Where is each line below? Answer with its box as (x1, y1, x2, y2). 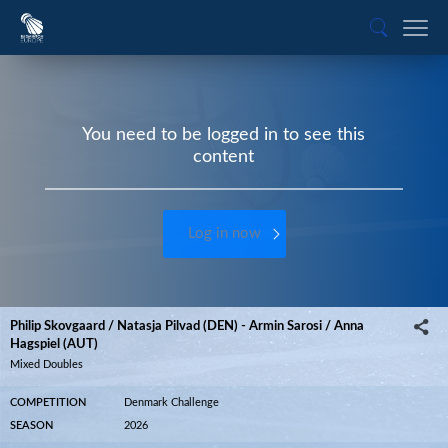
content (193, 148, 255, 166)
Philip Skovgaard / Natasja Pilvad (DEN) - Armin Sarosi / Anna (10, 320, 364, 332)
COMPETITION (10, 397, 86, 408)
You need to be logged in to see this (82, 126, 366, 144)
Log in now (187, 226, 261, 241)
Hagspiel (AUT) (10, 338, 98, 350)
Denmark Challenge (124, 397, 219, 408)
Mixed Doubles (10, 359, 83, 370)
